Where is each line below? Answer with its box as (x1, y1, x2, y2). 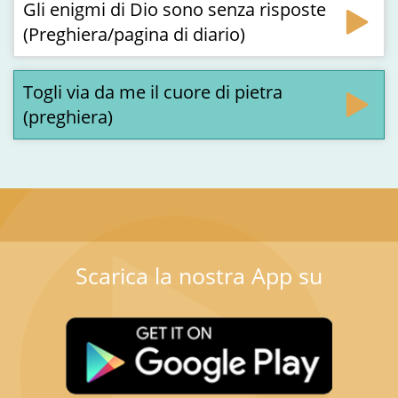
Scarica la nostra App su (76, 260, 322, 291)
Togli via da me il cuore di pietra (23, 80, 283, 104)
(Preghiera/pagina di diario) (23, 22, 245, 46)
